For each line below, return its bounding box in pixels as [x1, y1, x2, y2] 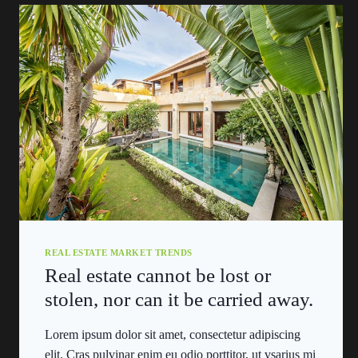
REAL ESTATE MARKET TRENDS [45, 247, 193, 257]
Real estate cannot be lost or [45, 265, 271, 287]
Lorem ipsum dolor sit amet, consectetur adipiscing [45, 328, 300, 342]
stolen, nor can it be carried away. [45, 288, 313, 311]
